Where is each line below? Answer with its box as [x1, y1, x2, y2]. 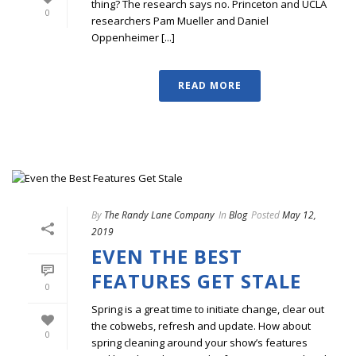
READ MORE [178, 79, 242, 93]
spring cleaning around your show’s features [91, 335, 308, 350]
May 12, [282, 208, 316, 222]
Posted [251, 208, 280, 222]
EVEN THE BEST [91, 243, 242, 270]
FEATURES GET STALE [91, 268, 301, 295]
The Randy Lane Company [104, 208, 215, 222]
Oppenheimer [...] [91, 30, 175, 45]
